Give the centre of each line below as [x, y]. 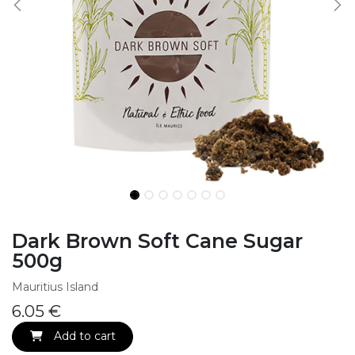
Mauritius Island [55, 287]
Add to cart [83, 336]
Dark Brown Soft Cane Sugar [157, 241]
